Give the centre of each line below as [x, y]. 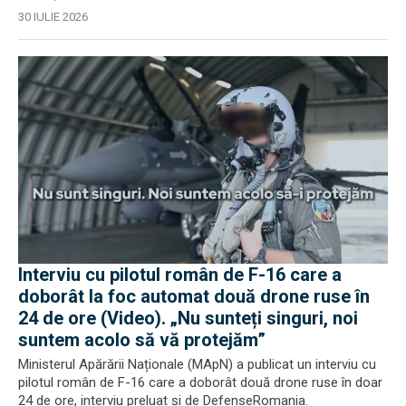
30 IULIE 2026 [53, 16]
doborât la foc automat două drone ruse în [194, 296]
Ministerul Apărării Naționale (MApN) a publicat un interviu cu [197, 364]
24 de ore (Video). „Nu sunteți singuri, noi [188, 318]
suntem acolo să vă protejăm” [142, 340]
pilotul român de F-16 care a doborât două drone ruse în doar [200, 382]
